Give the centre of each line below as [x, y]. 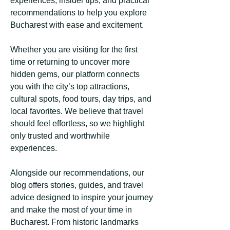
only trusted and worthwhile [60, 136]
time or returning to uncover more [70, 62]
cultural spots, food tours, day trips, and [81, 99]
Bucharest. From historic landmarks [74, 222]
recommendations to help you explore [79, 13]
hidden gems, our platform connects [75, 74]
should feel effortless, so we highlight [77, 123]
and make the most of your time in [71, 210]
